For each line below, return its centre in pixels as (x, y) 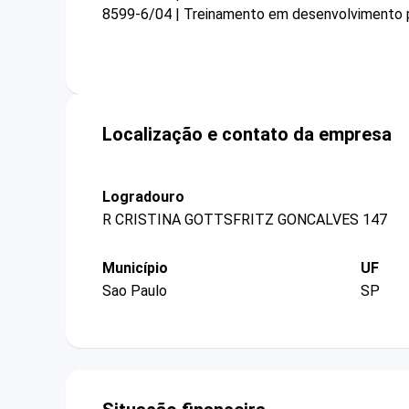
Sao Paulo (135, 291)
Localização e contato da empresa (247, 134)
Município (135, 267)
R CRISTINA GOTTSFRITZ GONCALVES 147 (245, 219)
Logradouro (143, 196)
